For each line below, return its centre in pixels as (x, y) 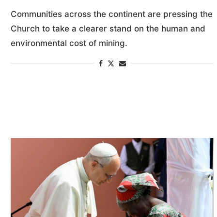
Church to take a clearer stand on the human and (108, 28)
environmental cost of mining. (69, 43)
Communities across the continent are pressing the (112, 14)
